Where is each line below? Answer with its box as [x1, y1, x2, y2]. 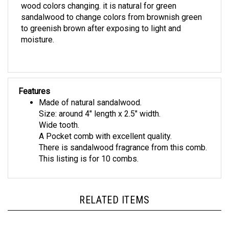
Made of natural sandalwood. [39, 87, 142, 97]
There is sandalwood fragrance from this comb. [39, 132, 207, 142]
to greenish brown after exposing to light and [21, 13, 181, 23]
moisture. [21, 24, 54, 34]
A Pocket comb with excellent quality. [39, 121, 172, 131]
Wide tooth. [39, 109, 79, 120]
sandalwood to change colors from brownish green [21, 2, 202, 12]
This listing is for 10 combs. [39, 143, 139, 153]
